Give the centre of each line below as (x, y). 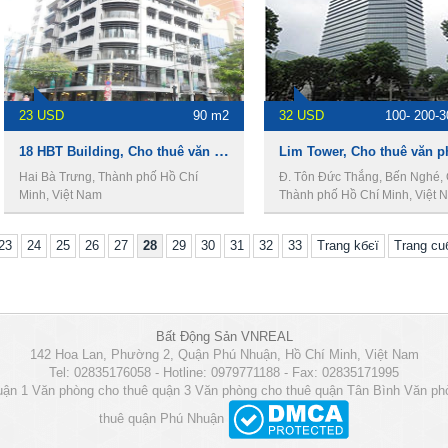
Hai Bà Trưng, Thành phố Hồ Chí (108, 177)
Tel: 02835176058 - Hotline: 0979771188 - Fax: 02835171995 (224, 372)
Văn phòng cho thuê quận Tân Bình (297, 390)
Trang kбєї (347, 245)
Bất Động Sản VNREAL (224, 336)
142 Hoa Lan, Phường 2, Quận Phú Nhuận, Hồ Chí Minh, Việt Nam (224, 354)
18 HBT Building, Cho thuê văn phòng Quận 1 (221, 150)
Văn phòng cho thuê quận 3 (111, 390)
